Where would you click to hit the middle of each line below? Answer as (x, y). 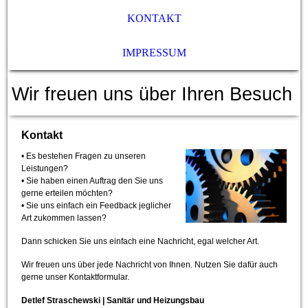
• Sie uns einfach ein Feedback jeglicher (97, 206)
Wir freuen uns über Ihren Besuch (152, 94)
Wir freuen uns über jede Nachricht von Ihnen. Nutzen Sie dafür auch (150, 265)
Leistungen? (45, 169)
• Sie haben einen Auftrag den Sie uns (92, 181)
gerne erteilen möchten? (67, 194)
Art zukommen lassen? (64, 218)
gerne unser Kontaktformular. (76, 277)
